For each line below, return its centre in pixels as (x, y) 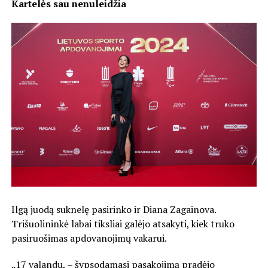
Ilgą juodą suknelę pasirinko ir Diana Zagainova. (113, 209)
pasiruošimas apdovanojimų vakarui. (89, 238)
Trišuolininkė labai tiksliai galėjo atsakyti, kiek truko (123, 223)
